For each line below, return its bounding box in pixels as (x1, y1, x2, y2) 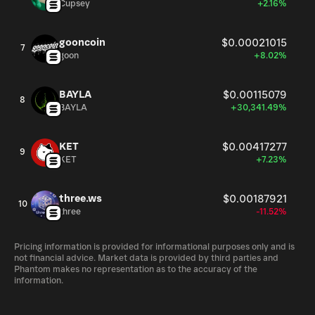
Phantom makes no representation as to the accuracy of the (14, 264, 257, 275)
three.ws (59, 193, 102, 205)
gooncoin (59, 37, 105, 49)
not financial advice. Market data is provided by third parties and (14, 253, 278, 264)
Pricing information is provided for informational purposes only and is (14, 242, 295, 252)
